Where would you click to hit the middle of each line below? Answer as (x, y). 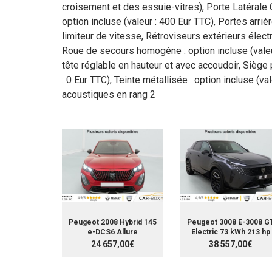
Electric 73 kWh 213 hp (230, 232)
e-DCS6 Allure (113, 232)
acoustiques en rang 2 (109, 94)
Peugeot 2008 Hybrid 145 (113, 222)
